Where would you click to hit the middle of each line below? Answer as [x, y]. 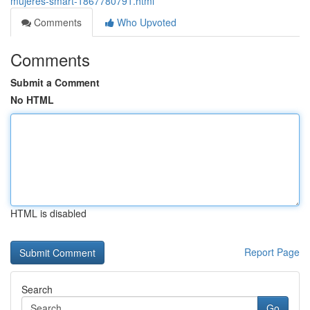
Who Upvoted [145, 22]
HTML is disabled [48, 213]
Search [37, 289]
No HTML [32, 100]
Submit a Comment [55, 82]
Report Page [272, 252]
